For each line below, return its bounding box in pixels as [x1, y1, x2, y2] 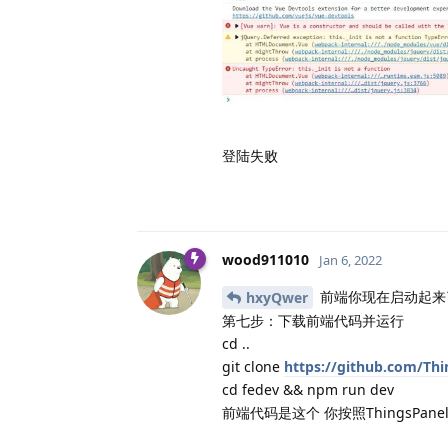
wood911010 [222, 249, 309, 269]
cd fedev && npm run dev [222, 380, 394, 400]
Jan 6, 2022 [319, 250, 382, 269]
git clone [222, 357, 284, 377]
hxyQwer [246, 288, 308, 308]
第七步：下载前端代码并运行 [222, 311, 404, 331]
